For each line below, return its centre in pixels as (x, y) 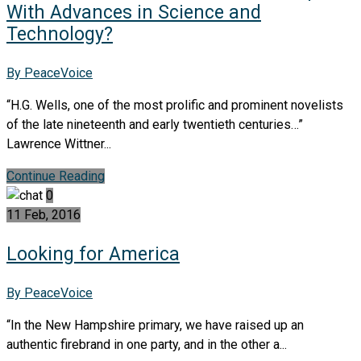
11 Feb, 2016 (44, 214)
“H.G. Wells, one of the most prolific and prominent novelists (175, 105)
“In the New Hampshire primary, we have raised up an (155, 325)
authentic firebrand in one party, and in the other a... (147, 344)
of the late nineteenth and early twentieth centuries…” (155, 124)
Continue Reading (56, 176)
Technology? (60, 34)
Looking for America (93, 254)
